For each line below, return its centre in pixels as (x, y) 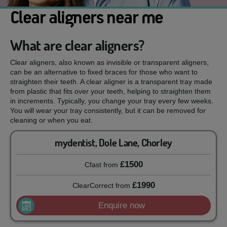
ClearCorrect (93, 185)
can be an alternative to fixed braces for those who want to (104, 72)
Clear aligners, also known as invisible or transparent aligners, (109, 62)
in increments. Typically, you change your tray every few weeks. (112, 101)
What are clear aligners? (77, 45)
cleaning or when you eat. (51, 120)
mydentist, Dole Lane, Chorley (113, 143)
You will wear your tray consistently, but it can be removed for (108, 110)
